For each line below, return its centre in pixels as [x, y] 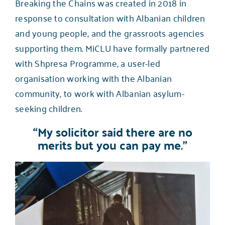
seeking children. [48, 108]
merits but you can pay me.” [113, 145]
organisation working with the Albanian [93, 78]
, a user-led [139, 63]
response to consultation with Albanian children [110, 17]
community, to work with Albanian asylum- [99, 93]
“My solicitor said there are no [113, 132]
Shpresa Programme [76, 63]
